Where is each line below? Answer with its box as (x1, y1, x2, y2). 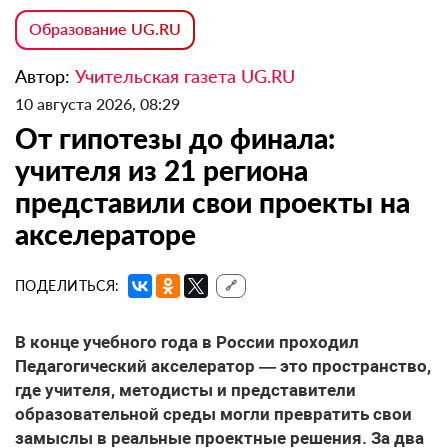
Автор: (15, 65, 75, 88)
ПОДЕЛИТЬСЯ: (15, 277, 120, 295)
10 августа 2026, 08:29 (15, 94, 180, 114)
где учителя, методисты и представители (15, 380, 356, 401)
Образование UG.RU (29, 19, 181, 39)
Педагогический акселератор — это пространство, (15, 356, 431, 377)
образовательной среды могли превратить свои (15, 404, 412, 425)
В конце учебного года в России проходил (15, 332, 359, 353)
